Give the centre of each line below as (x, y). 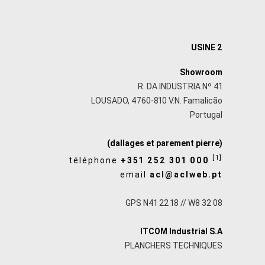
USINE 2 (207, 47)
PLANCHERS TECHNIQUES (174, 245)
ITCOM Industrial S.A (181, 231)
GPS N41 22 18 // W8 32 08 (174, 203)
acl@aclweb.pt (186, 174)
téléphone (95, 160)
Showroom (201, 72)
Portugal (206, 115)
